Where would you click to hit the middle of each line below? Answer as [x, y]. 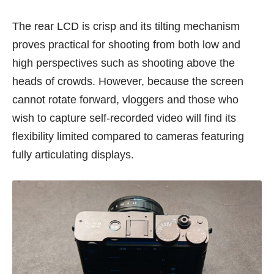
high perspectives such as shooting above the [124, 63]
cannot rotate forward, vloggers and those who [125, 99]
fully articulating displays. [73, 154]
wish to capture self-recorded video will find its [124, 118]
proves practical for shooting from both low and [126, 44]
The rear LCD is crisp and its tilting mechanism [126, 26]
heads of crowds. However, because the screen [128, 81]
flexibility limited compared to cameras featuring [128, 136]
